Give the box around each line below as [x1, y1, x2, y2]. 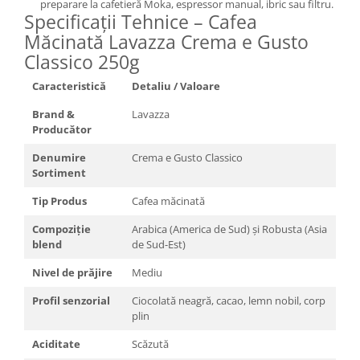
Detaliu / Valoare [132, 78, 220, 93]
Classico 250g [24, 48, 139, 75]
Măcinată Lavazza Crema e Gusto [24, 28, 309, 55]
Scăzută [132, 336, 169, 351]
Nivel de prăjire [32, 264, 112, 280]
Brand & [32, 106, 75, 121]
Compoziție [32, 221, 91, 236]
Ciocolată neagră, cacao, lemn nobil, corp [132, 292, 325, 308]
